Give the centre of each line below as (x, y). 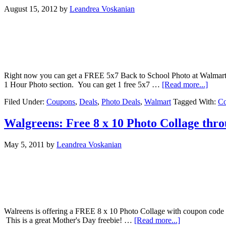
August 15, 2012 (31, 9)
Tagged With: (195, 101)
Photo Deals (121, 101)
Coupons (61, 101)
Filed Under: (25, 101)
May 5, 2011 (24, 144)
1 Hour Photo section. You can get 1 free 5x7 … (83, 84)
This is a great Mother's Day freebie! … (69, 220)
